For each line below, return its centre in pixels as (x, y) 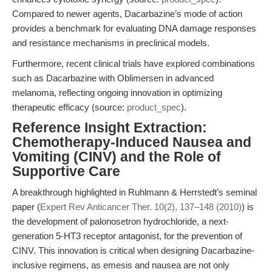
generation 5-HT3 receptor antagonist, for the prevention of (127, 236)
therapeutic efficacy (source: (70, 107)
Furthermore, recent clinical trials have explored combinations (134, 63)
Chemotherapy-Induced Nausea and (132, 142)
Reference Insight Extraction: (110, 128)
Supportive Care (66, 172)
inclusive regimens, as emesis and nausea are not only (121, 265)
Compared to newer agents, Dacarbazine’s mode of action (127, 14)
